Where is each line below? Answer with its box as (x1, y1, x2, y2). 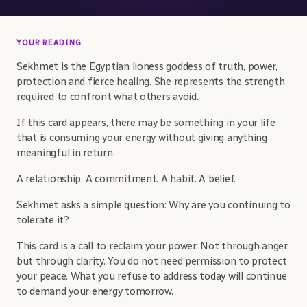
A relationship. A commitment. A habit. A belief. (16, 173, 236, 185)
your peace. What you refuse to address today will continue (16, 270, 287, 282)
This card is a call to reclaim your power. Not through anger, (16, 240, 289, 252)
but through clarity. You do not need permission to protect (16, 255, 287, 267)
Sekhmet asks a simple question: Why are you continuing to (16, 199, 291, 211)
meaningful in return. (16, 147, 115, 159)
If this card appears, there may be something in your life (16, 116, 275, 129)
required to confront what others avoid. (16, 90, 199, 103)
